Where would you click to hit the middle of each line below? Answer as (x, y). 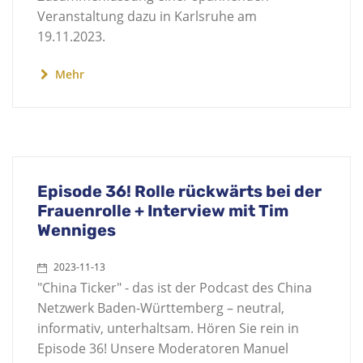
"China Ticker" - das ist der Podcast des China (175, 288)
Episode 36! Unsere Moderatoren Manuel (163, 348)
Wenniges (77, 230)
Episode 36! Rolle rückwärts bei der (179, 191)
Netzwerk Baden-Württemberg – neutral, (161, 308)
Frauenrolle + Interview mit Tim (163, 211)
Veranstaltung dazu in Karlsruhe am (147, 16)
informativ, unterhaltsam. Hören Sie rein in (168, 328)
